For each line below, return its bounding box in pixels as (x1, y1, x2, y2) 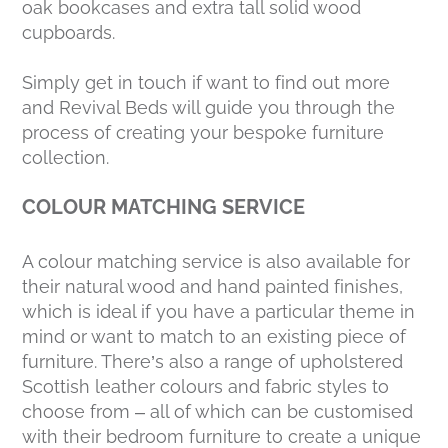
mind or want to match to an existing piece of (22, 325, 407, 347)
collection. (22, 146, 110, 168)
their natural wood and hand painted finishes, (22, 275, 404, 297)
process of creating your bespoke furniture (22, 121, 385, 143)
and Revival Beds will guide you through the (22, 96, 396, 118)
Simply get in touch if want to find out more (22, 71, 391, 93)
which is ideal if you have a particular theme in (22, 300, 416, 322)
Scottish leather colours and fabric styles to (22, 375, 390, 397)
